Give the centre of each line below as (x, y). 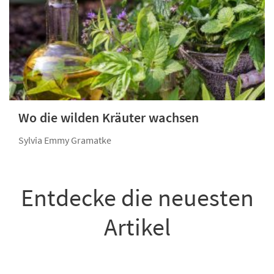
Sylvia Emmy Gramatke (65, 140)
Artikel (137, 227)
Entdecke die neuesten (137, 198)
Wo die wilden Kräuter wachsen (109, 118)
